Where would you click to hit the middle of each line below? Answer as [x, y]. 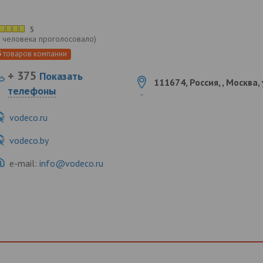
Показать [59, 76]
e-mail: [24, 163]
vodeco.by [29, 141]
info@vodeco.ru [71, 163]
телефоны [31, 91]
